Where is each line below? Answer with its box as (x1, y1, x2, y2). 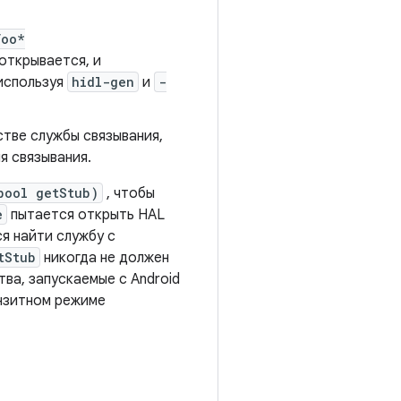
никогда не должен (40, 249, 169, 267)
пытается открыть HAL (7, 206, 165, 224)
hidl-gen (72, 73, 134, 90)
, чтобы (103, 184, 155, 202)
